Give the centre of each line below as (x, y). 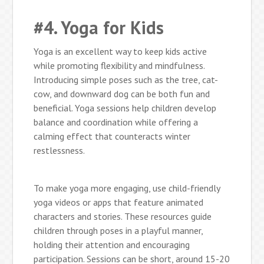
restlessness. (60, 150)
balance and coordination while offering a (116, 122)
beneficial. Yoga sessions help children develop (125, 108)
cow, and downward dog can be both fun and (122, 93)
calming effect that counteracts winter (112, 136)
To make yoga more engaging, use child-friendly (127, 188)
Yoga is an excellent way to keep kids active (121, 51)
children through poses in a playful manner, (118, 230)
